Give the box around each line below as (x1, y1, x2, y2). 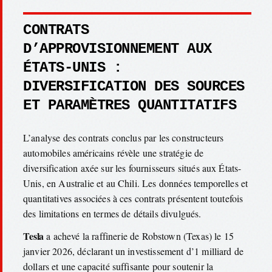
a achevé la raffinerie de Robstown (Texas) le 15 (44, 229, 234, 243)
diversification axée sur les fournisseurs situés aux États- (23, 161, 242, 174)
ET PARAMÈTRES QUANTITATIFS (23, 97, 236, 114)
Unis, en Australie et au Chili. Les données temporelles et (23, 176, 248, 189)
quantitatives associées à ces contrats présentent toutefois (23, 191, 243, 205)
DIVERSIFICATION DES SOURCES (23, 78, 245, 95)
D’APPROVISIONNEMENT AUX (23, 40, 212, 57)
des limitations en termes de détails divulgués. (23, 206, 202, 220)
